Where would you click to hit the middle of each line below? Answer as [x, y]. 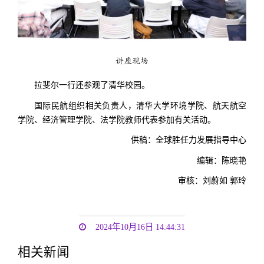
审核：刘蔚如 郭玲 [212, 181]
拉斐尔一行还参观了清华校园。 [92, 85]
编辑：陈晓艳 [222, 160]
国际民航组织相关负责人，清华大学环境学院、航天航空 [140, 105]
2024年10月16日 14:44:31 [141, 227]
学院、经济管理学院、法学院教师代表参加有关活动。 [117, 120]
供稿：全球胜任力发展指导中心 [189, 140]
